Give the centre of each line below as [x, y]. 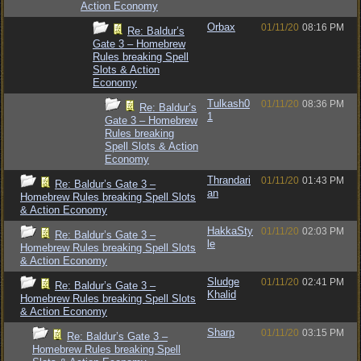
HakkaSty [230, 231]
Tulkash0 [228, 104]
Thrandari [229, 180]
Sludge [223, 282]
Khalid [222, 295]
